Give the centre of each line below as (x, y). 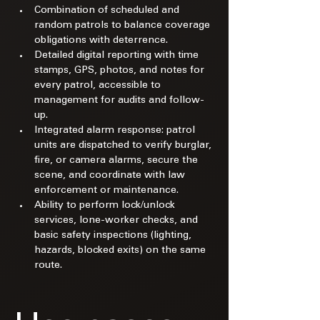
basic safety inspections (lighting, (114, 236)
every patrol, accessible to (99, 86)
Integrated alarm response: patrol (116, 131)
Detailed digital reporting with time (118, 56)
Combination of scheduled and (108, 11)
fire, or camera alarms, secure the (117, 161)
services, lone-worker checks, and (117, 221)
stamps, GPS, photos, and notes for (121, 71)
